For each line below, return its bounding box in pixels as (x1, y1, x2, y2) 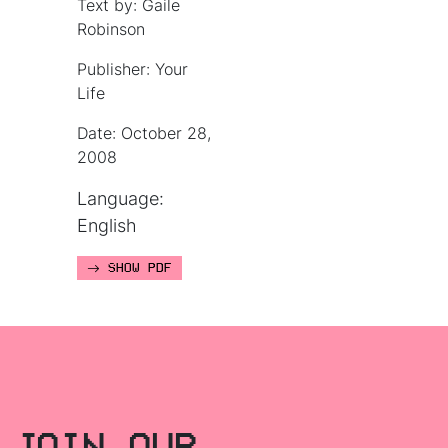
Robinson (77, 19, 146, 40)
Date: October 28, (77, 123, 212, 144)
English (77, 215, 138, 237)
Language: (77, 188, 165, 210)
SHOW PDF (100, 261, 173, 276)
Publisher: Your (77, 59, 189, 80)
